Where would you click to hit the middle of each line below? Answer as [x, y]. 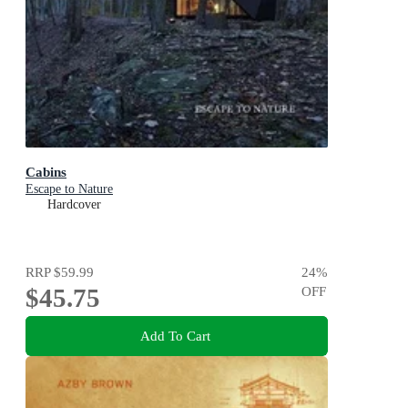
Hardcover [74, 204]
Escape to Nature [69, 189]
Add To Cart [175, 336]
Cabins [46, 171]
